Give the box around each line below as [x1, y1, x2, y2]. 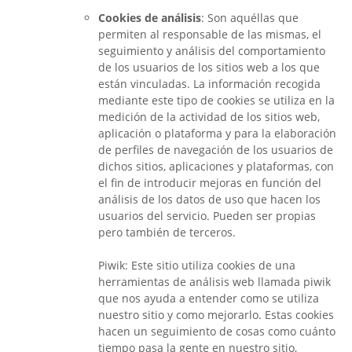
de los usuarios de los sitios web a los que [98, 60, 320, 75]
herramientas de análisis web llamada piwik [98, 274, 331, 289]
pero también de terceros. [98, 225, 236, 240]
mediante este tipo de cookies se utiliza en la [98, 93, 335, 108]
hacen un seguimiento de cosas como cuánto [98, 324, 335, 339]
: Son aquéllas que [201, 10, 299, 25]
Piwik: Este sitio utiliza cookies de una [98, 258, 295, 273]
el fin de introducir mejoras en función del [98, 175, 321, 190]
